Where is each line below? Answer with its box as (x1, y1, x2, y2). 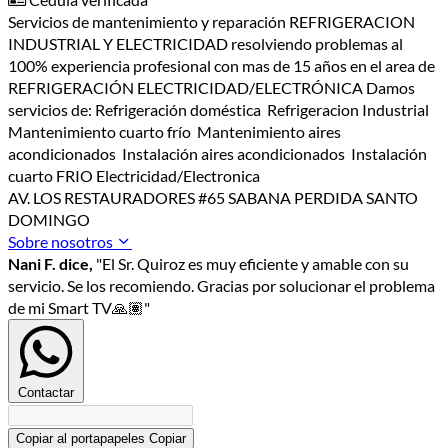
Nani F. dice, (8, 253, 93, 273)
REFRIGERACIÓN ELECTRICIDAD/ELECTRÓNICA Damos (8, 77, 415, 97)
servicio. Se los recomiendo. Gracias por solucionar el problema (8, 275, 435, 295)
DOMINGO (8, 209, 90, 229)
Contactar (18, 384, 74, 400)
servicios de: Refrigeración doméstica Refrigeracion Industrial (8, 99, 432, 119)
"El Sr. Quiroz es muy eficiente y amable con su (93, 253, 409, 273)
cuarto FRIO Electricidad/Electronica (8, 165, 263, 185)
